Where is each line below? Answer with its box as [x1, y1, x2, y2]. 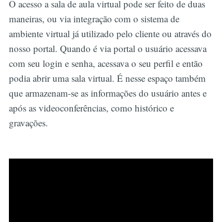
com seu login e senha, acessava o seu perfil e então [8, 57, 203, 70]
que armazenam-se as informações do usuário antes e [8, 87, 207, 100]
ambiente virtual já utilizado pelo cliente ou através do [8, 27, 212, 40]
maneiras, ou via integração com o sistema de [8, 12, 179, 25]
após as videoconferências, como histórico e [8, 102, 174, 114]
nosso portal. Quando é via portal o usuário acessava [8, 42, 207, 55]
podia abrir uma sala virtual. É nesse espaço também [8, 72, 206, 85]
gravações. [8, 116, 51, 129]
